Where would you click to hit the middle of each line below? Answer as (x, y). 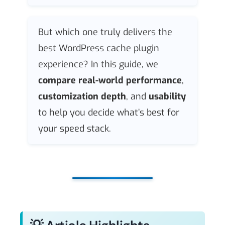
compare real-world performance (110, 80)
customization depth (82, 96)
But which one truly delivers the (105, 32)
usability (167, 96)
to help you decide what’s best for (109, 112)
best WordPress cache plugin (99, 48)
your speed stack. (75, 128)
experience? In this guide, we (98, 64)
